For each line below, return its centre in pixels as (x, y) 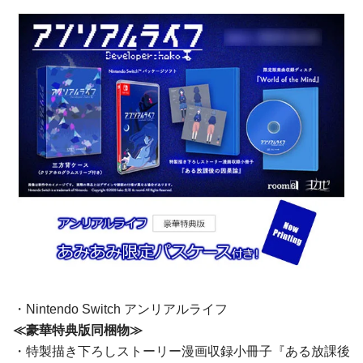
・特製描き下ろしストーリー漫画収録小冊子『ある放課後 (181, 352)
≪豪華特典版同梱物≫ (78, 331)
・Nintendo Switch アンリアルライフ (120, 310)
